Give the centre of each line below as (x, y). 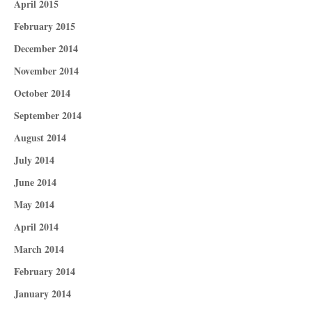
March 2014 (39, 249)
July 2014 (34, 160)
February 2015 (45, 26)
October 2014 (42, 93)
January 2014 (42, 294)
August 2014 (40, 138)
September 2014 (48, 116)
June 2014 (35, 182)
